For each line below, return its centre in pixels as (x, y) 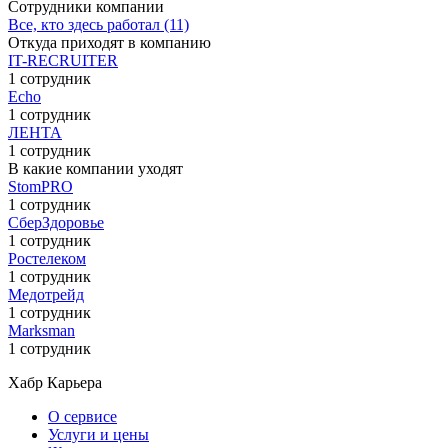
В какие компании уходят (95, 168)
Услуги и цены (98, 434)
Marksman (41, 330)
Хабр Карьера (55, 382)
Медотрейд (46, 294)
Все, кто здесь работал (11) (98, 24)
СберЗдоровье (56, 222)
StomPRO (40, 186)
